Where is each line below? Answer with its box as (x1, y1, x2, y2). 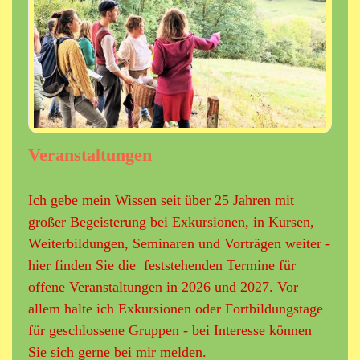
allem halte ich (28, 301, 118, 317)
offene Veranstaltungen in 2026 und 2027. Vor (28, 279, 298, 296)
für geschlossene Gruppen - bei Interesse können (28, 322, 312, 339)
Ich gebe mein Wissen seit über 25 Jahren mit (28, 192, 294, 209)
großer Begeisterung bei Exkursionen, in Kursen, (28, 214, 314, 231)
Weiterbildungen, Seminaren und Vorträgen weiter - (28, 235, 330, 252)
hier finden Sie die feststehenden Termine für (28, 257, 296, 274)
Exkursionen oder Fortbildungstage (118, 301, 323, 317)
